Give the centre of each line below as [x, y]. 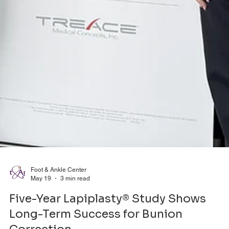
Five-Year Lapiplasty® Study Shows [108, 209]
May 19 [41, 188]
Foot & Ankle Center [59, 180]
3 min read [75, 188]
